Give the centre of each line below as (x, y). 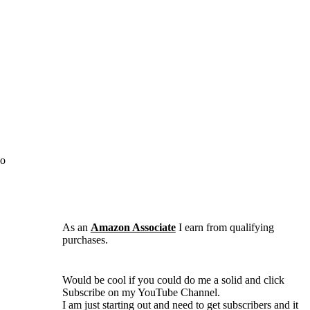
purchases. (85, 239)
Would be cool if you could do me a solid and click (173, 280)
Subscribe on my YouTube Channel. (141, 292)
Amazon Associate (133, 227)
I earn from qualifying (225, 227)
